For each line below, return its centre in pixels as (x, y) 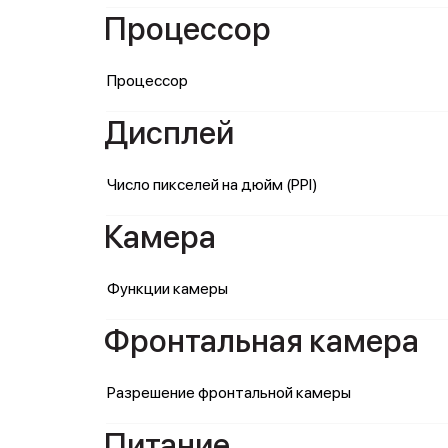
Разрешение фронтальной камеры (229, 392)
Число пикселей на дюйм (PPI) (212, 184)
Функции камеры (167, 288)
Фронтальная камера (261, 341)
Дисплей (169, 133)
